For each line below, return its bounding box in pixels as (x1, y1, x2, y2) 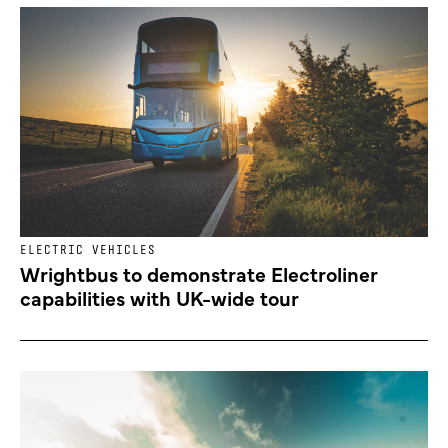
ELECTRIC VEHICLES (20, 242, 156, 258)
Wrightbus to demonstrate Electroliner (20, 260, 378, 288)
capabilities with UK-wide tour (20, 284, 299, 312)
